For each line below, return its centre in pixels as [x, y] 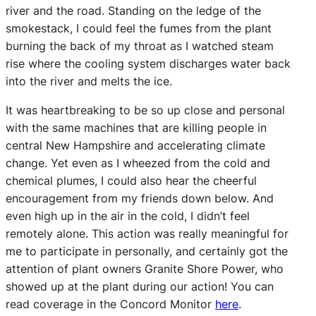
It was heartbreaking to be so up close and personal [145, 110]
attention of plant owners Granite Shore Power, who [145, 269]
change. [28, 163]
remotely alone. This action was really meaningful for [147, 234]
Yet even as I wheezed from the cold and [160, 163]
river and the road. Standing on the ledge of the [133, 11]
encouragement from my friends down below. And [140, 199]
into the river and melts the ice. [89, 81]
